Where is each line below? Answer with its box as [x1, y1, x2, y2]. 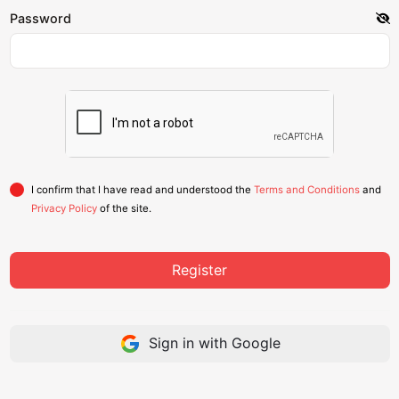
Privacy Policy [30, 202, 97, 216]
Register [172, 261, 227, 280]
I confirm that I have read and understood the [30, 183, 254, 197]
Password [9, 10, 71, 26]
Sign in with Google [143, 333, 281, 352]
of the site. [96, 202, 151, 216]
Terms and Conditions [253, 183, 360, 197]
